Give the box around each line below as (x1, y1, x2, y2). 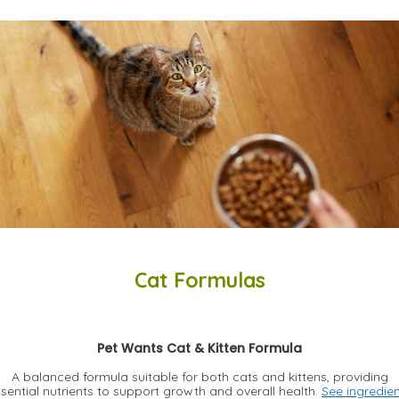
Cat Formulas (134, 267, 265, 294)
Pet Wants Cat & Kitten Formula (97, 339, 302, 358)
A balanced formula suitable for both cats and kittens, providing (11, 369, 388, 386)
